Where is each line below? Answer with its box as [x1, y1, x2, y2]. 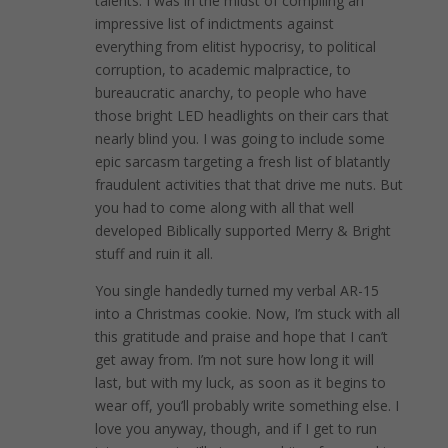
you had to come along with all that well [94, 197, 354, 217]
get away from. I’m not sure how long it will [94, 349, 374, 369]
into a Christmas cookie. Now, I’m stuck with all [94, 303, 400, 323]
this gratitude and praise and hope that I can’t [94, 326, 388, 346]
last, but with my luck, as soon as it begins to [94, 372, 386, 392]
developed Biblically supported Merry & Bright [94, 220, 391, 240]
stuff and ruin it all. [94, 243, 213, 263]
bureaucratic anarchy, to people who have [94, 82, 367, 102]
